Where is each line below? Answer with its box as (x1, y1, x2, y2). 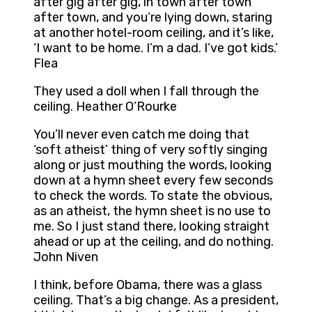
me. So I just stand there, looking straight (33, 219, 270, 235)
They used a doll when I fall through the (33, 84, 259, 100)
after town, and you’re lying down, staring (33, 10, 272, 26)
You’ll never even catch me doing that (33, 127, 249, 143)
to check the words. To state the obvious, (33, 188, 272, 204)
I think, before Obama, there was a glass (33, 277, 262, 293)
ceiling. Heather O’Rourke (33, 99, 177, 115)
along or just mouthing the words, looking (33, 157, 272, 173)
